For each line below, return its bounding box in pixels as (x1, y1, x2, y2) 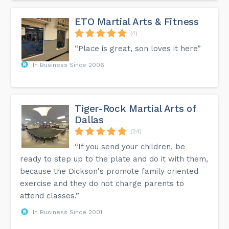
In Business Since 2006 (33, 61, 105, 68)
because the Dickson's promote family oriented (20, 166, 199, 176)
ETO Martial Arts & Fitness (75, 15, 199, 28)
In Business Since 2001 (33, 208, 103, 216)
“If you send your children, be (75, 142, 186, 151)
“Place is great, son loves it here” (75, 43, 201, 53)
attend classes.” (20, 191, 80, 200)
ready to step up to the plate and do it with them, (20, 154, 209, 164)
